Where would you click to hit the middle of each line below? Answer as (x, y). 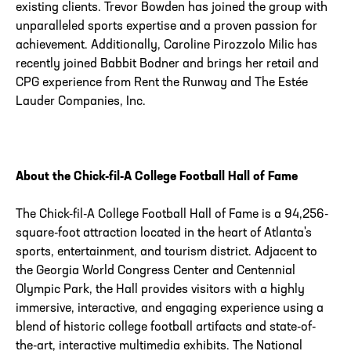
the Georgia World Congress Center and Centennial (156, 271)
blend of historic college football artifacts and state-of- (166, 328)
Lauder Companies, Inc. (81, 102)
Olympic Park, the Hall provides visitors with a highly (160, 290)
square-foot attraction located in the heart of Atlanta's (164, 234)
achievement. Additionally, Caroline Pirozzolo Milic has (166, 46)
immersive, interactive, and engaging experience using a (170, 309)
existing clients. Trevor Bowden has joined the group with (172, 8)
